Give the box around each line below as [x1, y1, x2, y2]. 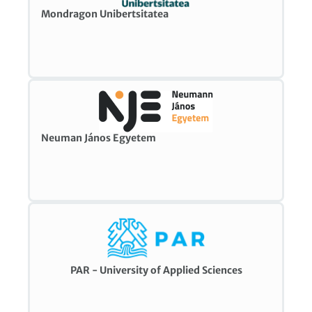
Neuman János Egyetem [41, 131, 157, 144]
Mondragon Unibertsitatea [41, 8, 169, 21]
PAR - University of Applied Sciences [70, 264, 242, 277]
